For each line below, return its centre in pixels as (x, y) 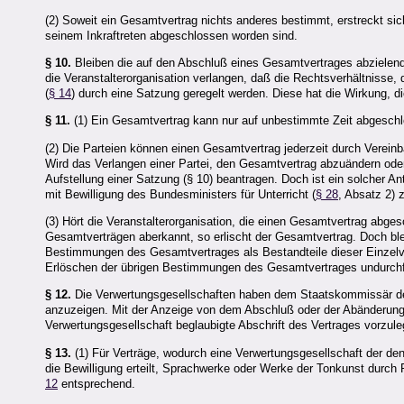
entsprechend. (96, 383)
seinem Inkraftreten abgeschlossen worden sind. (171, 35)
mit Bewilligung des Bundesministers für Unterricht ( (180, 194)
